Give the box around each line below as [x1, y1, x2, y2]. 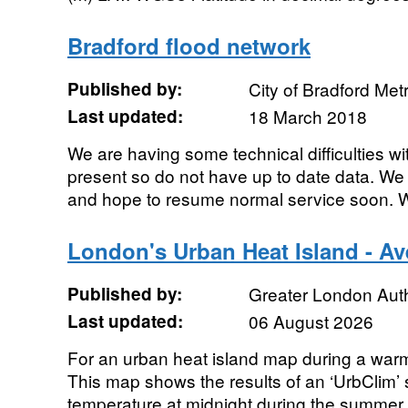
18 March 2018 [248, 104, 367, 128]
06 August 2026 [248, 309, 373, 333]
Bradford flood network [66, 30, 311, 61]
